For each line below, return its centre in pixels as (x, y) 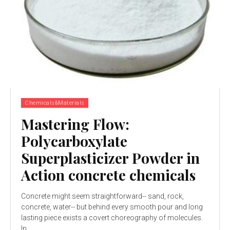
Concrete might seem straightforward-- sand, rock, (102, 196)
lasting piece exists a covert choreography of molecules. (112, 217)
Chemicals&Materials (55, 103)
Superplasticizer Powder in (110, 158)
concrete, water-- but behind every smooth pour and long (112, 207)
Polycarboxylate (74, 141)
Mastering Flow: (75, 124)
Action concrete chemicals (108, 175)
